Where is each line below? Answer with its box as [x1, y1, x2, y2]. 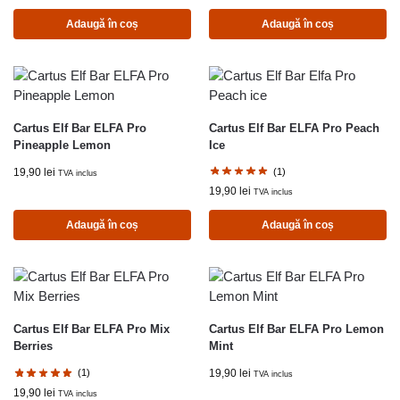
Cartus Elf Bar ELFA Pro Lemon [209, 322, 384, 337]
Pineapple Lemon [13, 137, 111, 152]
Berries [13, 339, 53, 354]
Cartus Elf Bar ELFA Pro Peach [209, 121, 379, 135]
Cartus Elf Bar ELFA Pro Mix [13, 322, 170, 337]
